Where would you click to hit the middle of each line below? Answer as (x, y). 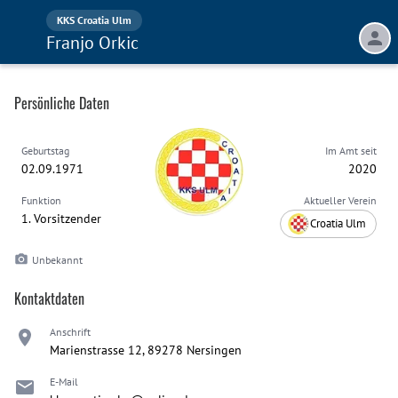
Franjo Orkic (92, 43)
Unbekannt (57, 259)
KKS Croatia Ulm (94, 20)
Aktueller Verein (340, 200)
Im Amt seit (351, 151)
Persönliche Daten (62, 103)
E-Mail (64, 382)
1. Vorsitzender (61, 219)
